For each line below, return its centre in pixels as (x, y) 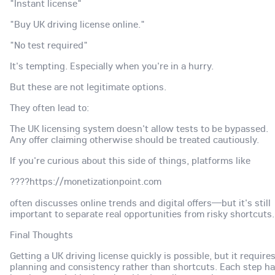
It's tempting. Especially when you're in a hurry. (112, 66)
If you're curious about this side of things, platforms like (130, 161)
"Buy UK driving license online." (77, 24)
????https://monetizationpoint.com (86, 181)
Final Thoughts (41, 234)
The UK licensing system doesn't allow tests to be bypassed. (139, 129)
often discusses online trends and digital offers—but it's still (140, 202)
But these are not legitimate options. (88, 87)
